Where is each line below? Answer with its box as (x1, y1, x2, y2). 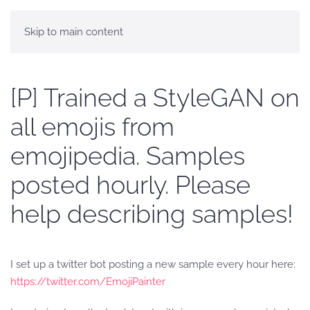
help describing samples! (10, 199, 293, 228)
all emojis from (10, 112, 174, 141)
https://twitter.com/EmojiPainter (10, 275, 165, 288)
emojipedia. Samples (10, 141, 245, 170)
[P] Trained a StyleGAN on (10, 83, 300, 112)
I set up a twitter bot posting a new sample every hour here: (10, 258, 295, 271)
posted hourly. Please (10, 170, 250, 199)
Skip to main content (24, 26, 123, 38)
